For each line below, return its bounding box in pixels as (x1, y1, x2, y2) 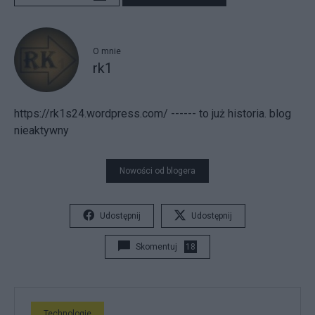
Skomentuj (136, 242, 177, 252)
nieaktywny (14, 124, 69, 138)
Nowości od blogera (120, 166, 195, 176)
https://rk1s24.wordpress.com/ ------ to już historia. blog (14, 107, 291, 121)
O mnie (93, 46, 121, 56)
